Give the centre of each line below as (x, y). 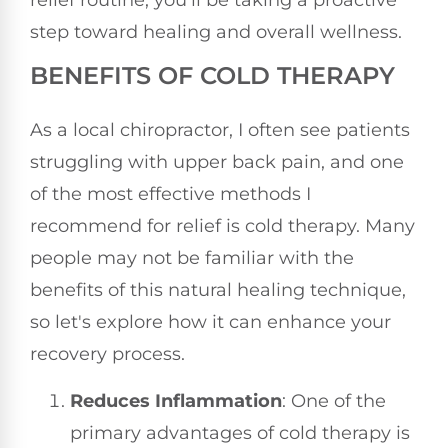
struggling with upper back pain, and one (217, 162)
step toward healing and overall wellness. (216, 31)
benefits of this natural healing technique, (218, 290)
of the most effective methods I (170, 194)
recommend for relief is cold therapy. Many (222, 226)
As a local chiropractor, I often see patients (220, 130)
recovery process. (107, 354)
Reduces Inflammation (176, 400)
